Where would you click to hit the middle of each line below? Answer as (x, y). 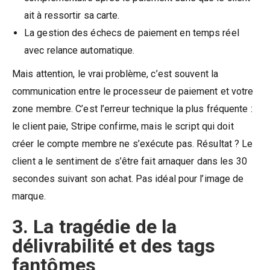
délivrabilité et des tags (114, 246)
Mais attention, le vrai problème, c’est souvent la (115, 74)
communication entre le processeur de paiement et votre (133, 91)
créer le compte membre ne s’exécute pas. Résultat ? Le (133, 143)
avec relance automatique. (80, 50)
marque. (29, 196)
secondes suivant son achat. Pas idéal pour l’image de (128, 178)
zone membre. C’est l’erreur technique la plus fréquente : (132, 108)
